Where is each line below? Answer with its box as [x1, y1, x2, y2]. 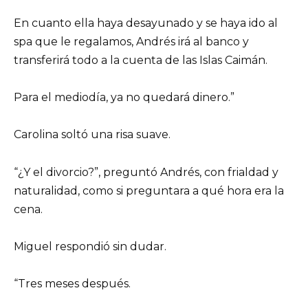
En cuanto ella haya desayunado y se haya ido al [14, 16, 278, 30]
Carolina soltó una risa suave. [14, 128, 170, 142]
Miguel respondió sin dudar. [14, 239, 166, 253]
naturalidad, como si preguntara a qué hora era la [14, 184, 284, 197]
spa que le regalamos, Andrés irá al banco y [14, 34, 249, 48]
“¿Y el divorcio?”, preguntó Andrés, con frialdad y [14, 165, 278, 179]
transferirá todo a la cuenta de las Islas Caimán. [14, 53, 267, 67]
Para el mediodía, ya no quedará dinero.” [14, 91, 234, 104]
